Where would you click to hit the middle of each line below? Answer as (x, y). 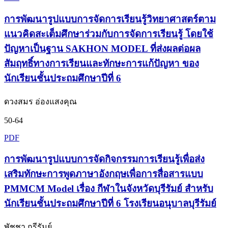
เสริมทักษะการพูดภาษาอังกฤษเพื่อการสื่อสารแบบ (104, 174)
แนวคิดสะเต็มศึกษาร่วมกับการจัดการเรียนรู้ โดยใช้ (109, 34)
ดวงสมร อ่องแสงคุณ (40, 101)
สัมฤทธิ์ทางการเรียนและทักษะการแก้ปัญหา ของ (102, 64)
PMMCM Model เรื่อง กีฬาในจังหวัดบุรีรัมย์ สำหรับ (109, 189)
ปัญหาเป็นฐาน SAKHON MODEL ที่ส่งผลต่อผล (102, 49)
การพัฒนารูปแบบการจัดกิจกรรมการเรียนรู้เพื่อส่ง (104, 159)
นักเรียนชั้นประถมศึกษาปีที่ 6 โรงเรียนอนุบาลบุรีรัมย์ (110, 204)
